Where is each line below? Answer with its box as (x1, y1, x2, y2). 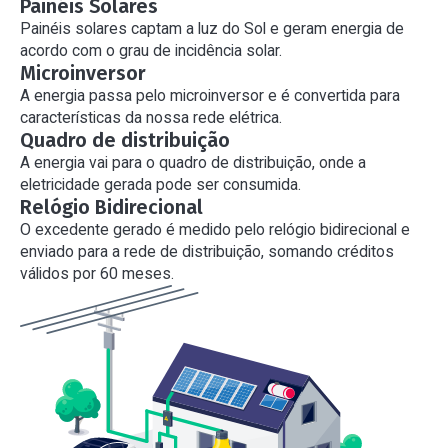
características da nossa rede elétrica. (19, 107, 282, 127)
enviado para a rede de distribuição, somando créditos (19, 241, 394, 261)
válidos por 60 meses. (19, 263, 174, 283)
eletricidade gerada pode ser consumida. (19, 174, 301, 194)
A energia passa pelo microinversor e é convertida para (19, 85, 400, 105)
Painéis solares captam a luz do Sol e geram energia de (19, 18, 404, 38)
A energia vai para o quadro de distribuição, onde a (19, 152, 366, 172)
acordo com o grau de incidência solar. (19, 40, 282, 60)
